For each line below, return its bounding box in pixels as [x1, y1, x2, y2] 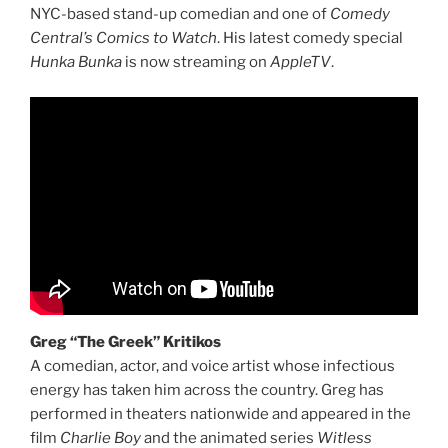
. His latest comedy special [217, 29, 403, 48]
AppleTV [270, 53, 331, 72]
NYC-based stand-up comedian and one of [30, 5, 330, 24]
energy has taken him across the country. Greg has [30, 380, 384, 399]
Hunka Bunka [30, 53, 122, 72]
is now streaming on [122, 53, 270, 72]
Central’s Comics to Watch [30, 29, 217, 48]
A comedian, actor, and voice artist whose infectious [30, 356, 395, 375]
